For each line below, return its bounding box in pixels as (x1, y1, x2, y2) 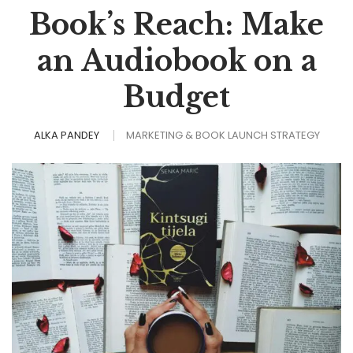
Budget (123, 80, 230, 115)
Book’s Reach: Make (29, 7, 324, 43)
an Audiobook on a (36, 43, 317, 79)
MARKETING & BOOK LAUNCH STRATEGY (125, 128, 320, 143)
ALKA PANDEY (33, 128, 99, 143)
